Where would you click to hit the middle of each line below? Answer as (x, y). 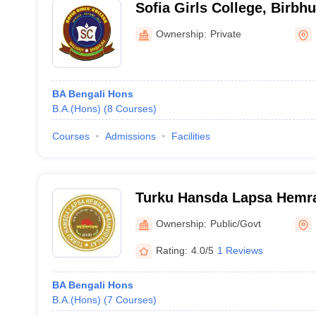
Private (225, 34)
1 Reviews (240, 250)
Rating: (171, 250)
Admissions (130, 136)
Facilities (190, 136)
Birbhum (164, 216)
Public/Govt (235, 223)
